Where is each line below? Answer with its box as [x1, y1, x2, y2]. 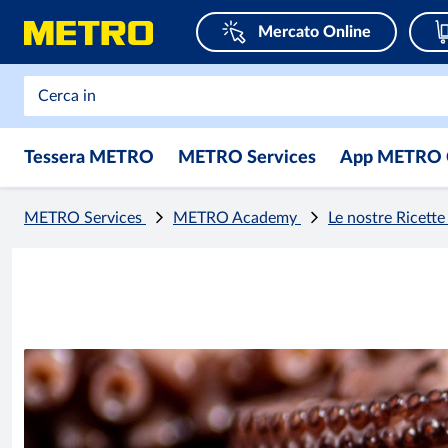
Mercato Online [258, 24, 371, 40]
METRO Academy [173, 210, 301, 226]
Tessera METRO [24, 149, 154, 167]
